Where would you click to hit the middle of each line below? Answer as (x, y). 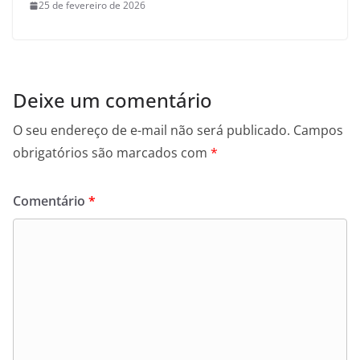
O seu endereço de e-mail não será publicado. (151, 131)
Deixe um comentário (112, 100)
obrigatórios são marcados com (112, 153)
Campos (318, 131)
